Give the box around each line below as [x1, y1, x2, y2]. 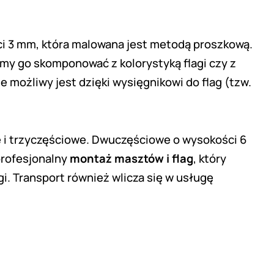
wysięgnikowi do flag [113, 74, 222, 90]
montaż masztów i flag [70, 150, 193, 166]
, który [193, 150, 226, 166]
